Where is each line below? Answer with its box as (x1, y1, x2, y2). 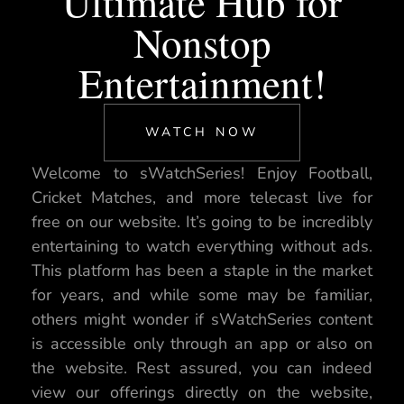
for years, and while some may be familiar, (32, 284, 372, 307)
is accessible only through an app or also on (32, 333, 372, 355)
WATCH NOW (145, 124, 259, 142)
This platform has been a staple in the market (32, 260, 372, 282)
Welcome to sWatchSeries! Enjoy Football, (32, 162, 372, 185)
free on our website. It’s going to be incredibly (32, 211, 372, 234)
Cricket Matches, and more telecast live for (32, 187, 372, 209)
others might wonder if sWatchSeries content (32, 308, 372, 331)
